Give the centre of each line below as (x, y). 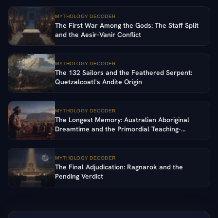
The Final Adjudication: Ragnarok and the (119, 167)
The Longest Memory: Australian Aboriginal (122, 119)
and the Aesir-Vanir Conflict (98, 34)
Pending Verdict (79, 176)
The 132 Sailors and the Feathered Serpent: (124, 72)
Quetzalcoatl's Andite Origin (99, 82)
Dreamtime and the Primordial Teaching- (118, 129)
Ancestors (71, 138)
